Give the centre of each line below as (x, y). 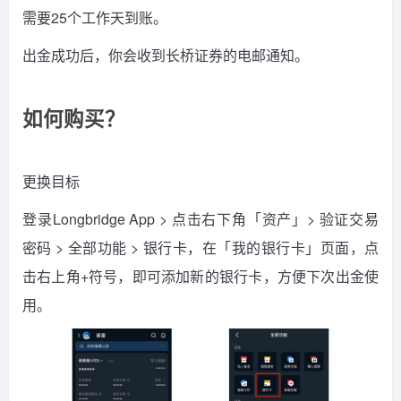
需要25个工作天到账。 (95, 17)
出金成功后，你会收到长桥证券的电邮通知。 (166, 55)
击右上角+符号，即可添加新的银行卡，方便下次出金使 (200, 276)
